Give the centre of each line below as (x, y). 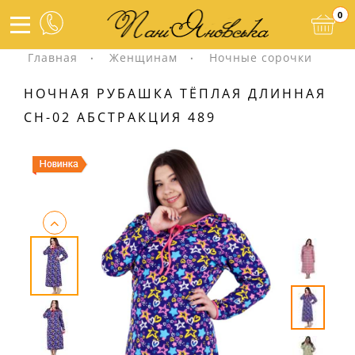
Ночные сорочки (261, 57)
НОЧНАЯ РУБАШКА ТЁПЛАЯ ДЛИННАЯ (175, 94)
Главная (53, 57)
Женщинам (143, 57)
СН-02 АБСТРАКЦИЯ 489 (120, 117)
